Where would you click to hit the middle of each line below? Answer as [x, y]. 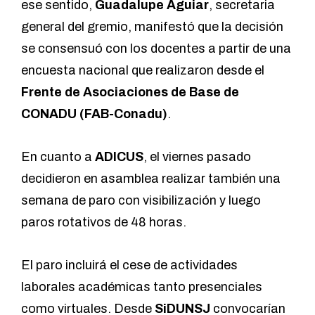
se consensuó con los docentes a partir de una [156, 48]
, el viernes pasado [197, 156]
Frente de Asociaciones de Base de [130, 92]
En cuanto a [58, 156]
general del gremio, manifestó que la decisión [152, 26]
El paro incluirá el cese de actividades [129, 265]
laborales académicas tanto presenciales [142, 287]
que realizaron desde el [197, 70]
